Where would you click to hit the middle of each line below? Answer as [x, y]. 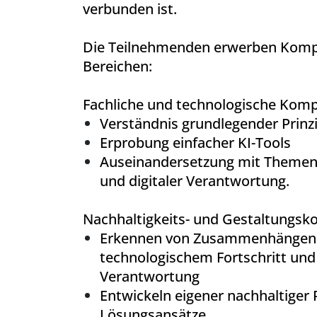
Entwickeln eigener [163, 295]
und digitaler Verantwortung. [195, 181]
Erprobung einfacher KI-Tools [195, 143]
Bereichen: [117, 66]
